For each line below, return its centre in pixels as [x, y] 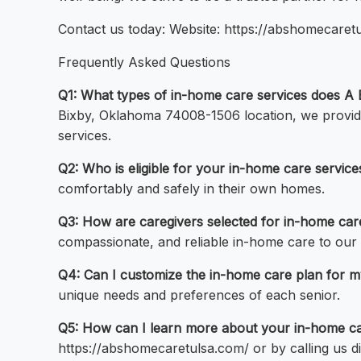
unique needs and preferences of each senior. [199, 295]
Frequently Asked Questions [144, 62]
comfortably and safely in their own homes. [191, 189]
